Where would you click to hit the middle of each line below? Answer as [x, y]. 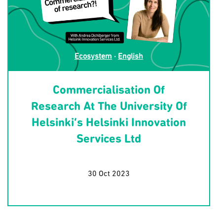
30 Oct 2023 [109, 174]
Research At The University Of [109, 107]
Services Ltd [109, 140]
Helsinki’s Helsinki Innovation [109, 123]
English [131, 57]
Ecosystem [93, 57]
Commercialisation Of [109, 91]
